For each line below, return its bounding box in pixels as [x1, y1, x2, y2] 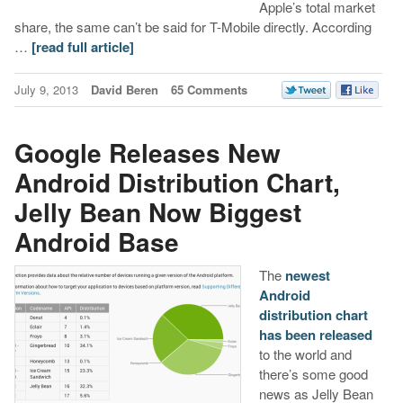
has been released [258, 325, 372, 345]
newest [284, 265, 330, 286]
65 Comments [170, 81, 247, 99]
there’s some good [258, 364, 368, 384]
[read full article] [31, 37, 134, 58]
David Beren [90, 81, 158, 99]
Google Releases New [13, 133, 281, 171]
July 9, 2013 [13, 81, 82, 99]
